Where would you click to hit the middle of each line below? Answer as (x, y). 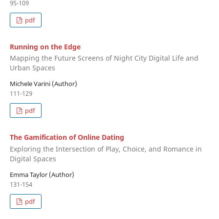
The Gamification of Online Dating (67, 137)
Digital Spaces (33, 158)
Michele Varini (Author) (43, 84)
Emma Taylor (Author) (42, 174)
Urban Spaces (32, 68)
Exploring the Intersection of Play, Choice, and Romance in (106, 149)
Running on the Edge (45, 46)
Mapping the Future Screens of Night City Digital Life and (104, 58)
